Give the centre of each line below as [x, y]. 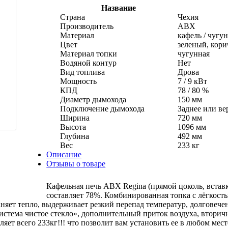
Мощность [78, 81]
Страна [72, 17]
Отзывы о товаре [76, 163]
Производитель [87, 26]
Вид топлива [82, 72]
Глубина [74, 136]
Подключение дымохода [102, 108]
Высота [73, 127]
